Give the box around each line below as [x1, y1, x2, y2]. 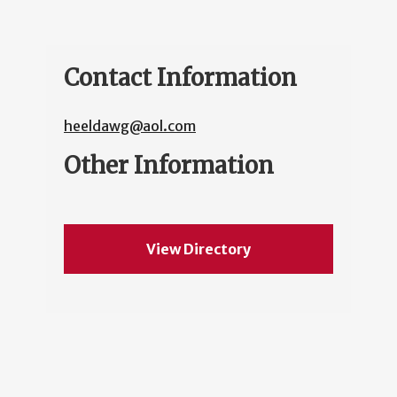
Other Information [64, 151, 274, 181]
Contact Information [64, 63, 297, 93]
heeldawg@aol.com [64, 117, 196, 136]
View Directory [145, 240, 251, 259]
